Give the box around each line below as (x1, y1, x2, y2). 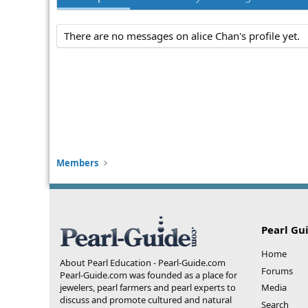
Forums (261, 264, 293, 277)
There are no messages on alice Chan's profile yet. (64, 29, 300, 43)
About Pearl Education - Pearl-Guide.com (60, 256, 225, 269)
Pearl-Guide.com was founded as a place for (60, 269, 237, 281)
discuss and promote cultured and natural (60, 294, 232, 306)
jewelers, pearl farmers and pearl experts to (60, 281, 236, 294)
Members (56, 157, 98, 169)
